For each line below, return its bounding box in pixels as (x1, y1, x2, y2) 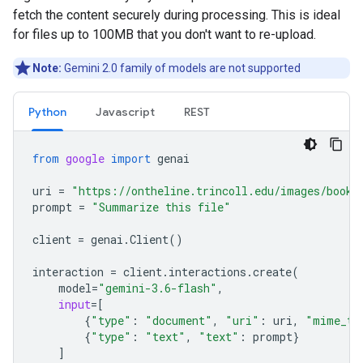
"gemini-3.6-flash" (98, 280, 217, 296)
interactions (169, 264, 246, 280)
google (66, 151, 105, 166)
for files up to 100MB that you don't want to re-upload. (13, 27, 316, 42)
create (253, 264, 292, 280)
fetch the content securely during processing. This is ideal (13, 7, 340, 23)
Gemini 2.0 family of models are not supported (62, 62, 301, 75)
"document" (145, 313, 212, 328)
